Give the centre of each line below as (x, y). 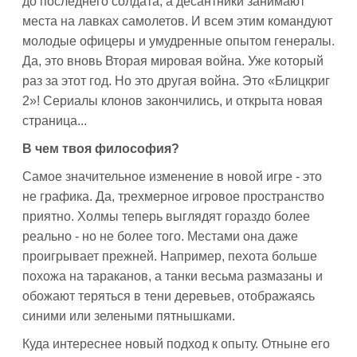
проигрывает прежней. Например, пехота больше (170, 256)
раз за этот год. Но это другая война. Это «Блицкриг (176, 81)
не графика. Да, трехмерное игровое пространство (173, 196)
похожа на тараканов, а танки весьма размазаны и (173, 276)
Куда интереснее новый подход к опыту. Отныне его (176, 344)
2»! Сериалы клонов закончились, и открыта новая (173, 101)
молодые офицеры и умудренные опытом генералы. (178, 41)
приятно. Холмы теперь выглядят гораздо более (166, 216)
